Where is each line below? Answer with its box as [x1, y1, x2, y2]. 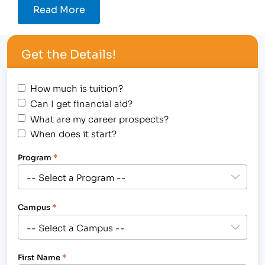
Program [18, 151, 52, 163]
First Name [18, 251, 61, 263]
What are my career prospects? [30, 111, 169, 125]
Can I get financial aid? [30, 96, 133, 109]
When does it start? [30, 127, 117, 140]
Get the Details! [21, 44, 116, 63]
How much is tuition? [30, 81, 124, 95]
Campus [18, 201, 51, 213]
